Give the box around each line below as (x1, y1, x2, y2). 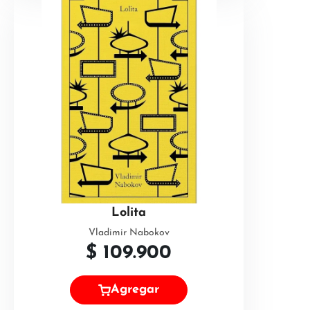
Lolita (111, 206, 146, 219)
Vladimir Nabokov (88, 228, 170, 238)
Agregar (111, 283, 159, 297)
